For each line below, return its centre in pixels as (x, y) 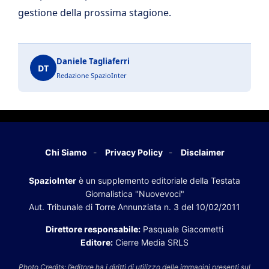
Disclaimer (202, 152)
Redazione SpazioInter (92, 75)
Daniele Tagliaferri (93, 61)
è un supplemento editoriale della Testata (158, 180)
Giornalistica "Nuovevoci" (134, 194)
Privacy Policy (134, 152)
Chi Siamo (66, 152)
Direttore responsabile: (93, 229)
